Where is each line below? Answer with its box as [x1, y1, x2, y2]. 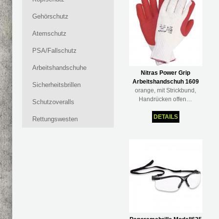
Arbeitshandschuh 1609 [132, 78, 199, 85]
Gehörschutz [32, 13, 68, 20]
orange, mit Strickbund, [135, 87, 196, 94]
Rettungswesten [32, 115, 78, 123]
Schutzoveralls [32, 98, 74, 106]
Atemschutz [32, 30, 66, 37]
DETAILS [153, 113, 178, 120]
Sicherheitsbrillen [32, 81, 81, 88]
